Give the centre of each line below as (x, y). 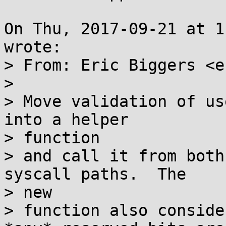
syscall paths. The (95, 174)
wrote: (33, 47)
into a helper (66, 120)
